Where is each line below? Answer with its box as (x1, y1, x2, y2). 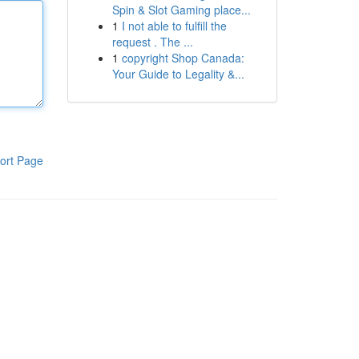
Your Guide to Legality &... (111, 66, 244, 82)
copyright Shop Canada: (121, 50, 244, 66)
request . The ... (111, 34, 193, 50)
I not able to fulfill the (121, 18, 227, 34)
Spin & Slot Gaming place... (111, 2, 251, 18)
